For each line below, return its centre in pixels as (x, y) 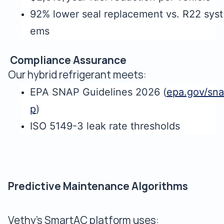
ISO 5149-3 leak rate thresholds (105, 126)
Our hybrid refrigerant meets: (77, 75)
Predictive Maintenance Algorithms (98, 186)
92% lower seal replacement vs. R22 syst (126, 14)
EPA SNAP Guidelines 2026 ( (98, 92)
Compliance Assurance (67, 60)
